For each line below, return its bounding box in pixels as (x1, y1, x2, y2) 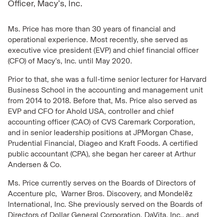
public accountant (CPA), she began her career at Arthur (8, 149, 196, 158)
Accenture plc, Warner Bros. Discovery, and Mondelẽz (8, 189, 192, 198)
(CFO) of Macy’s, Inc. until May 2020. (8, 56, 132, 65)
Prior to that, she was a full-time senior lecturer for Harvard (8, 75, 206, 84)
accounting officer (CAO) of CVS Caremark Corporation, (8, 117, 195, 126)
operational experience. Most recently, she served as (8, 35, 188, 44)
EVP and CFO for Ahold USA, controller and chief (8, 107, 174, 116)
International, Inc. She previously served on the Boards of (8, 200, 202, 209)
